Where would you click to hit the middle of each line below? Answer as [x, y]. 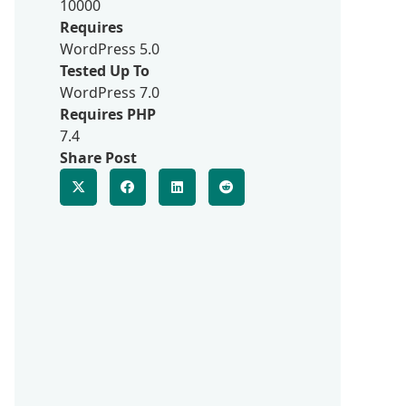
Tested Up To [105, 71]
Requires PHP [108, 114]
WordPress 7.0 [110, 92]
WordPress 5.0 [110, 49]
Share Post [98, 158]
